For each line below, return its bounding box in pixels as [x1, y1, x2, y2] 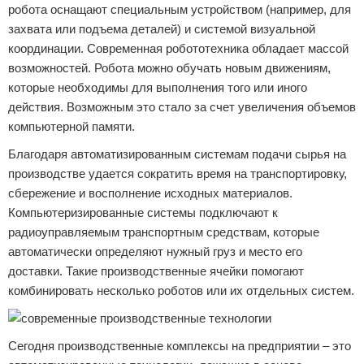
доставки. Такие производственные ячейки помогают [8, 264, 304, 278]
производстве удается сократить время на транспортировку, [8, 167, 347, 180]
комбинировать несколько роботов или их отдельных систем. [8, 284, 354, 297]
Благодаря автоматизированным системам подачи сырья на [8, 147, 346, 161]
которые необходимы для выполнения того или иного [8, 80, 307, 94]
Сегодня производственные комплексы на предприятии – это [8, 339, 351, 353]
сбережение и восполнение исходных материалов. [8, 186, 292, 200]
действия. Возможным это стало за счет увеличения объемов [8, 100, 356, 114]
